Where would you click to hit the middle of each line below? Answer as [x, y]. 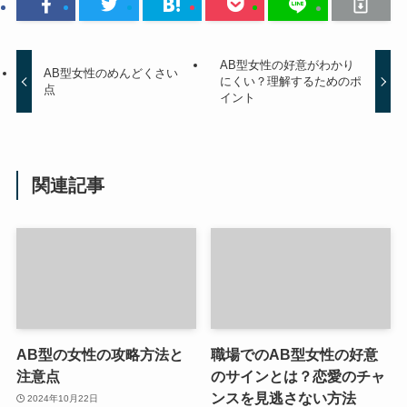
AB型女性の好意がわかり [287, 65]
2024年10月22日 [63, 398]
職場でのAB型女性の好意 [295, 355]
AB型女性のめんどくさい [111, 74]
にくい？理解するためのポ [290, 82]
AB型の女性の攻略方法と [99, 355]
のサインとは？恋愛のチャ [298, 377]
